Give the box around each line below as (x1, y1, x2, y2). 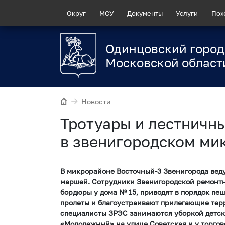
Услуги (176, 9, 198, 17)
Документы (127, 9, 163, 17)
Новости (81, 97, 111, 106)
